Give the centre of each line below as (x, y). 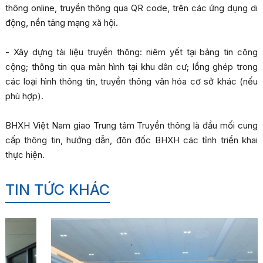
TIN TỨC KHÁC (57, 190)
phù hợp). (24, 96)
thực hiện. (25, 155)
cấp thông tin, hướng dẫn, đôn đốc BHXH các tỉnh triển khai (131, 140)
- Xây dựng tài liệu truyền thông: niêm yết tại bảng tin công (131, 52)
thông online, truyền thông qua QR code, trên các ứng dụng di (131, 8)
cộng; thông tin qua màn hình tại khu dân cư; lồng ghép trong (131, 67)
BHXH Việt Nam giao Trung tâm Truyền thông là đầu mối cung (131, 126)
